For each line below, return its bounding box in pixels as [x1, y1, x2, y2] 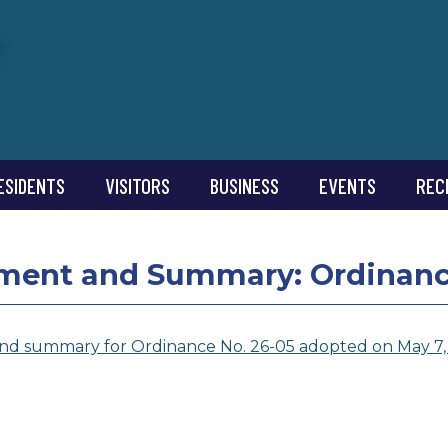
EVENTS [318, 173, 376, 198]
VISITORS [104, 173, 170, 198]
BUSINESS [209, 173, 279, 198]
